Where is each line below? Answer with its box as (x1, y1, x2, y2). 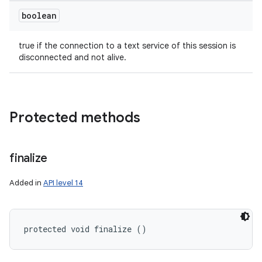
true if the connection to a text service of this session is (19, 40, 236, 51)
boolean (22, 10, 57, 21)
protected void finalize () (24, 223, 147, 235)
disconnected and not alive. (19, 52, 126, 63)
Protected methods (9, 109, 140, 126)
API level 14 (43, 178, 83, 188)
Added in (9, 178, 43, 188)
